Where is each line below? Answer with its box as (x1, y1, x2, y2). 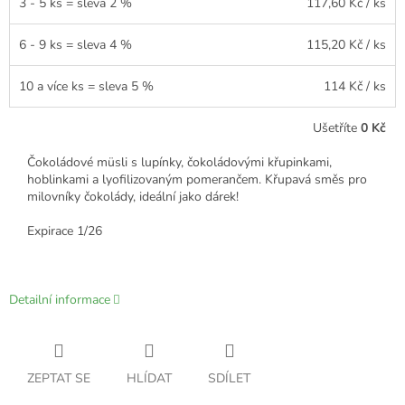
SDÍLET (208, 369, 250, 387)
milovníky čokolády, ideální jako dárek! (27, 187, 239, 205)
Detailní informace (9, 290, 110, 308)
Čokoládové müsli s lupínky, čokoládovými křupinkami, (27, 153, 332, 171)
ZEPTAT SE (27, 369, 90, 387)
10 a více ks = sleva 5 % (19, 77, 154, 95)
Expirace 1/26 (27, 221, 102, 240)
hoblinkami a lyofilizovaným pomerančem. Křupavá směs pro (27, 170, 367, 188)
